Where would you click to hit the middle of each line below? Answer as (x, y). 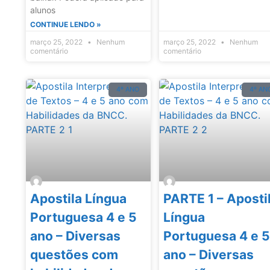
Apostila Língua (78, 199)
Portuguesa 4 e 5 (83, 218)
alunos (43, 10)
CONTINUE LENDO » (66, 24)
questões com (74, 255)
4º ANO (128, 89)
